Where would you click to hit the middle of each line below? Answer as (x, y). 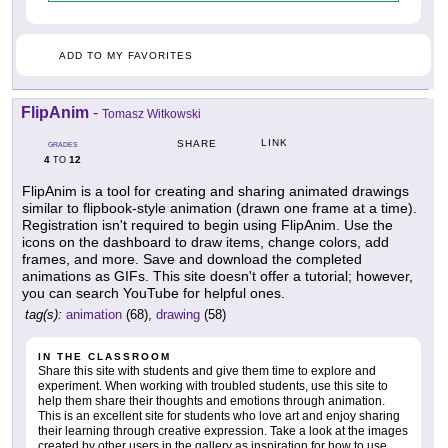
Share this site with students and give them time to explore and (207, 371)
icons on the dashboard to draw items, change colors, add (205, 242)
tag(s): (43, 315)
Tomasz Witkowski (151, 114)
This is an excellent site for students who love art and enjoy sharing (219, 416)
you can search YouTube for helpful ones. (153, 293)
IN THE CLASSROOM (104, 357)
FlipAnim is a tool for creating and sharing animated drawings (215, 191)
